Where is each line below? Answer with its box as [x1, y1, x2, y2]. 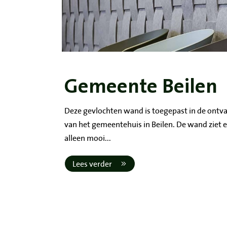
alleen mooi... [64, 131, 111, 144]
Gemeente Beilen [64, 75, 217, 98]
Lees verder [72, 157, 112, 170]
